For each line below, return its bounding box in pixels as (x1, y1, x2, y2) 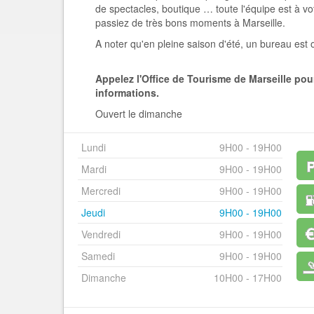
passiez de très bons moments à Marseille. (95, 15, 285, 29)
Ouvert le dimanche (95, 107, 182, 121)
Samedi (81, 249, 115, 263)
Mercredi (81, 184, 121, 198)
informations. (95, 86, 159, 100)
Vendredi (81, 227, 121, 241)
